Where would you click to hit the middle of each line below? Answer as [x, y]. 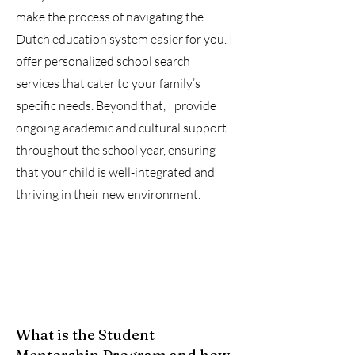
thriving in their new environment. [108, 194]
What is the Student [85, 334]
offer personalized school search [103, 61]
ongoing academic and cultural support [121, 128]
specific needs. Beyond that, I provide [116, 105]
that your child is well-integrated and [115, 172]
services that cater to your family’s [108, 83]
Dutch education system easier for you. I [124, 39]
